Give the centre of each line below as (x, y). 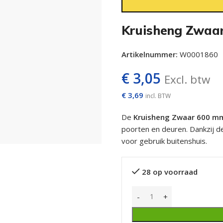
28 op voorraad (169, 171)
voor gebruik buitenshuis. (164, 141)
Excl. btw (187, 79)
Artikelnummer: (151, 54)
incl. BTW (158, 96)
